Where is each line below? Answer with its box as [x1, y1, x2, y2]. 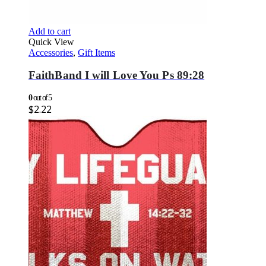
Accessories [28, 47, 73, 58]
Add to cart [28, 26, 71, 36]
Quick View [28, 36, 74, 47]
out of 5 [31, 93, 52, 103]
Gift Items [78, 47, 115, 58]
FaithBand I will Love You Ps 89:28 [28, 69, 205, 82]
